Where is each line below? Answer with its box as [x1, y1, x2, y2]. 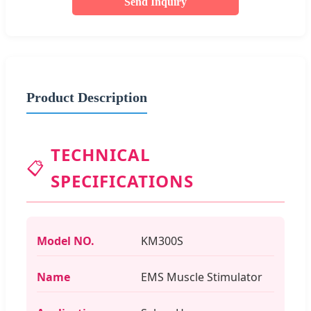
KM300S [141, 233, 183, 249]
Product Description [26, 89, 147, 105]
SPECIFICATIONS [51, 169, 194, 192]
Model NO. [37, 233, 94, 249]
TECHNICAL [51, 142, 151, 166]
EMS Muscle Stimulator [141, 269, 262, 285]
